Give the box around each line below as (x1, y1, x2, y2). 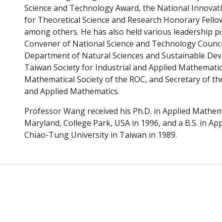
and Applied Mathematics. (24, 86, 120, 97)
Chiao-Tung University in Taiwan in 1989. (24, 129, 177, 140)
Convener (24, 38, 61, 49)
